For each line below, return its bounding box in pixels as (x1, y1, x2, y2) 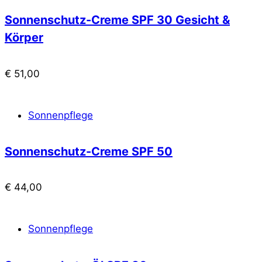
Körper (5, 30, 43, 45)
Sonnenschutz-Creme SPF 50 (5, 144, 173, 159)
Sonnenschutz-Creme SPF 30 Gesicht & (5, 13, 230, 27)
